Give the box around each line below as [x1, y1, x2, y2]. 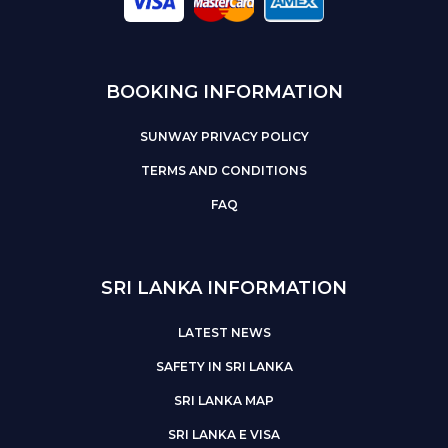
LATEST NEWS [177, 324, 271, 340]
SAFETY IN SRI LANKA [155, 358, 293, 374]
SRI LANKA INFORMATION [101, 276, 347, 299]
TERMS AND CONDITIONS [141, 162, 307, 178]
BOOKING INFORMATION [105, 80, 343, 103]
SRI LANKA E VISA [168, 426, 280, 442]
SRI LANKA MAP [174, 392, 274, 408]
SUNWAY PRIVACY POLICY [139, 128, 309, 144]
